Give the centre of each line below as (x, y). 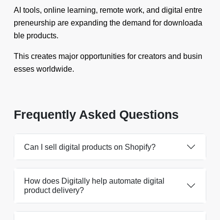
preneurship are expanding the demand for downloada (108, 23)
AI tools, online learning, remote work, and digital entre (108, 10)
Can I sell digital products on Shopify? (90, 147)
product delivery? (54, 190)
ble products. (36, 36)
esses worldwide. (44, 69)
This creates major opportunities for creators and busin (108, 56)
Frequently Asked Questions (96, 114)
